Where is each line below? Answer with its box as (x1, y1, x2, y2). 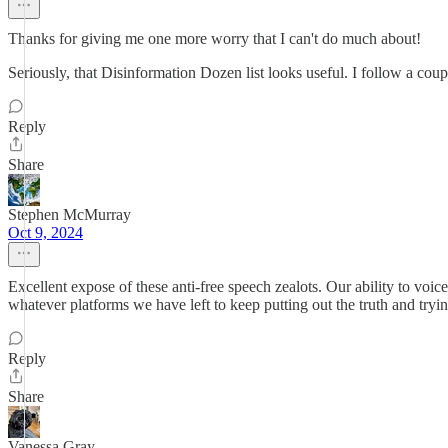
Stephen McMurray (8, 206, 131, 223)
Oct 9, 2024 (8, 224, 83, 241)
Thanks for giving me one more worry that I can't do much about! (8, 30, 421, 47)
